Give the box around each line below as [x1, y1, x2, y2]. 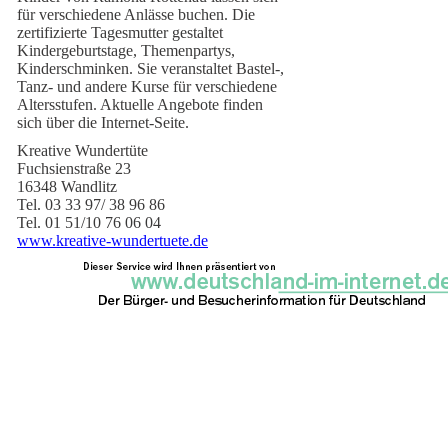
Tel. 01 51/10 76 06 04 [17, 214, 161, 231]
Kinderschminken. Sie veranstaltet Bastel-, [17, 60, 284, 77]
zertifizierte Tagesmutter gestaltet [17, 24, 223, 41]
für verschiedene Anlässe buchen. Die [17, 6, 255, 23]
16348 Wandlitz [17, 178, 117, 195]
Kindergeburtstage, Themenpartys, [17, 42, 235, 59]
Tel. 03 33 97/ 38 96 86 [17, 196, 173, 213]
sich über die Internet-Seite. [17, 114, 209, 131]
